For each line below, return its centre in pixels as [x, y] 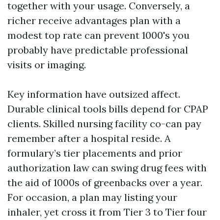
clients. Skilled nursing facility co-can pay [104, 124]
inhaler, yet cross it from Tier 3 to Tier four [107, 212]
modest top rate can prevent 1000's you [98, 35]
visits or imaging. [47, 65]
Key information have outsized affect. [94, 94]
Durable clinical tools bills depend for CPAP [108, 109]
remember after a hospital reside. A [89, 138]
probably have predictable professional [98, 50]
